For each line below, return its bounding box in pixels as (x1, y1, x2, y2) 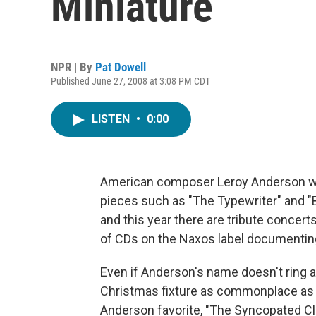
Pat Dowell (95, 60, 146, 74)
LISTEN (92, 112, 133, 126)
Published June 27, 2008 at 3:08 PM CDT (51, 75, 210, 87)
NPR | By (51, 60, 95, 74)
